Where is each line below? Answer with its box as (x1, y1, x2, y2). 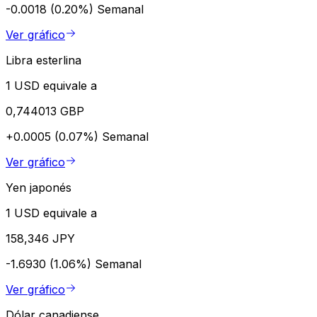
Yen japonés (6, 180, 71, 195)
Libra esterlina (6, 52, 81, 67)
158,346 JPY (6, 231, 75, 246)
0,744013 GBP (6, 103, 84, 118)
